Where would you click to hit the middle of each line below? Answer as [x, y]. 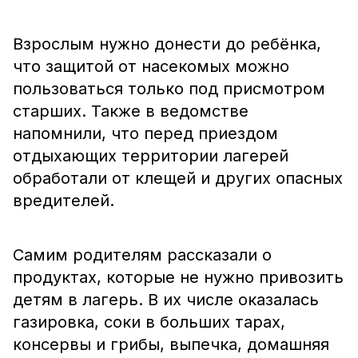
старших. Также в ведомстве [131, 111]
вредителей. [64, 201]
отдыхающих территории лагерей [151, 156]
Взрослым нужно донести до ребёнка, [167, 44]
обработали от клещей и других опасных [178, 178]
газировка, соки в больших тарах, [149, 322]
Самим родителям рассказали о [142, 255]
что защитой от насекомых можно [151, 66]
